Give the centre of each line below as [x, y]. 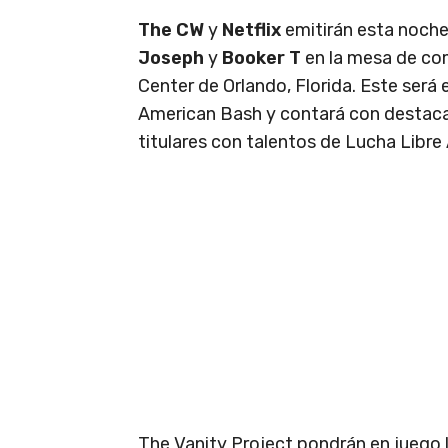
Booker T [263, 57]
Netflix [253, 29]
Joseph [173, 57]
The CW [171, 29]
